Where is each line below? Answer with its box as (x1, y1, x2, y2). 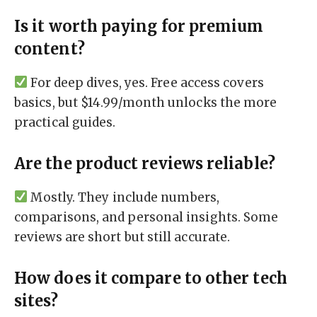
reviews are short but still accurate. (14, 229, 231, 245)
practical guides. (14, 114, 116, 130)
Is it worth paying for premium (14, 17, 264, 37)
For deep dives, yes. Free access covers (28, 74, 264, 91)
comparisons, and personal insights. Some (14, 209, 279, 225)
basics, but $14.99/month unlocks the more (14, 94, 277, 110)
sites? (14, 292, 59, 311)
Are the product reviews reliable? (14, 154, 275, 174)
